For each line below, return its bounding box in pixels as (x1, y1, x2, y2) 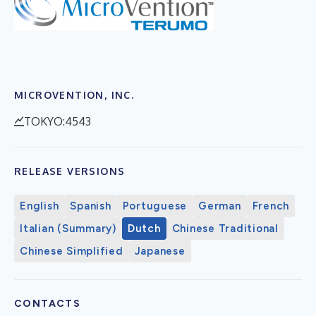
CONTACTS (14, 297, 81, 310)
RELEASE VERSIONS (14, 164, 126, 177)
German (198, 199, 241, 212)
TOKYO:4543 (24, 114, 91, 128)
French (252, 199, 289, 212)
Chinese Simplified (20, 244, 123, 257)
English (20, 199, 59, 212)
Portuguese (122, 199, 187, 212)
